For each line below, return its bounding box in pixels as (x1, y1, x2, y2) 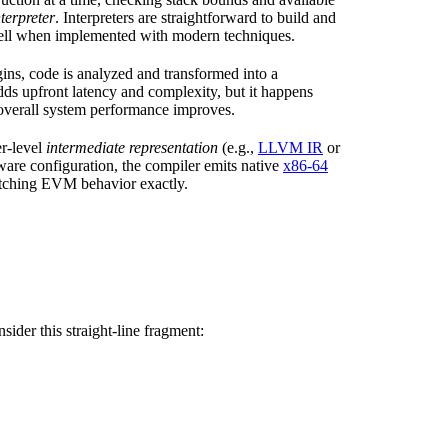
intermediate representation (46, 138, 218, 156)
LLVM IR (258, 138, 323, 156)
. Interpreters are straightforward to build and (55, 8, 336, 26)
